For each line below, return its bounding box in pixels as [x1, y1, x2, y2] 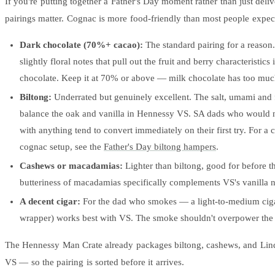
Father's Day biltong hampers [104, 142, 216, 152]
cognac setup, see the [20, 142, 104, 152]
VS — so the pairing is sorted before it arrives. [5, 257, 184, 268]
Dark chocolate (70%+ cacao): [20, 40, 143, 50]
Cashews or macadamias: [20, 161, 123, 171]
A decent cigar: [20, 196, 80, 207]
